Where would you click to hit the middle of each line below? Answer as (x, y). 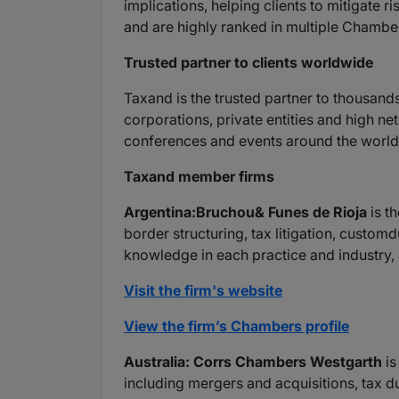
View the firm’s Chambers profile (236, 326)
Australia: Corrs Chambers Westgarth (253, 362)
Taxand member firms (199, 177)
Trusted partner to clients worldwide (248, 63)
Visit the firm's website (203, 291)
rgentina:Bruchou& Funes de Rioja (251, 212)
